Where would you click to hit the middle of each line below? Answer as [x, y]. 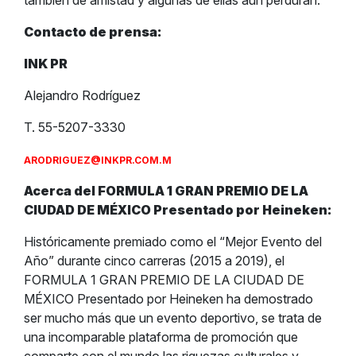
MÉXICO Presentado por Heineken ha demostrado [168, 299]
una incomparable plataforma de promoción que [161, 337]
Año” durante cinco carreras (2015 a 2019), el [154, 261]
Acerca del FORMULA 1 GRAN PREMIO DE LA [166, 191]
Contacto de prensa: [93, 32]
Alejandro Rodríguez [82, 95]
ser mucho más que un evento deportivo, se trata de [173, 318]
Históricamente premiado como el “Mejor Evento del [173, 242]
